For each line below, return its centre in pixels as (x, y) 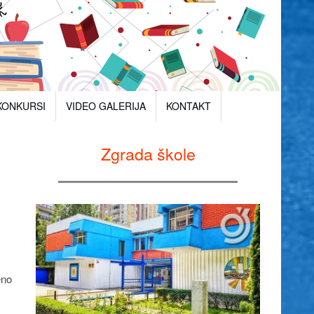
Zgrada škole (148, 153)
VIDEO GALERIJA (105, 106)
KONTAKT (188, 106)
